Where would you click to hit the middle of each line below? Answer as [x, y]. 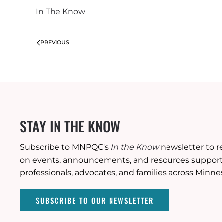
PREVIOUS [55, 42]
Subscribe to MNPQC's [65, 147]
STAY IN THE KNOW [70, 126]
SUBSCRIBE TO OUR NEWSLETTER [95, 200]
